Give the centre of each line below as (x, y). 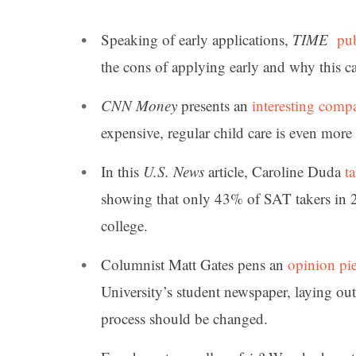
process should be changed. (184, 319)
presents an (215, 105)
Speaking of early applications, (197, 39)
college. (124, 226)
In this (122, 172)
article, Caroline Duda (275, 172)
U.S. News (174, 172)
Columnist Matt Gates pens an (194, 265)
